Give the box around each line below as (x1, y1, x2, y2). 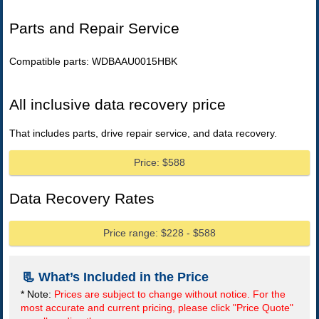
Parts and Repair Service (9, 20, 180, 37)
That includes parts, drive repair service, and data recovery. (9, 127, 278, 140)
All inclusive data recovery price (9, 96, 226, 113)
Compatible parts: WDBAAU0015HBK (9, 55, 178, 67)
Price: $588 (134, 157, 186, 169)
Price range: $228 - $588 (103, 227, 216, 239)
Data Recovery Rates (9, 189, 155, 206)
